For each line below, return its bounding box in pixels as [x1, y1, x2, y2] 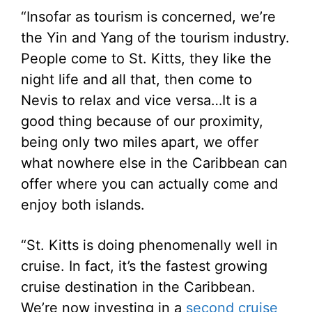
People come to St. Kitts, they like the [21, 49, 272, 67]
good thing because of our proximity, [21, 112, 263, 130]
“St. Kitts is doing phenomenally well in [21, 236, 278, 253]
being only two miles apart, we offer [21, 133, 258, 150]
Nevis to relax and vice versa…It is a [21, 91, 257, 109]
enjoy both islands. [21, 196, 145, 213]
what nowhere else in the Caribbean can [21, 154, 288, 171]
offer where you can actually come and [21, 175, 278, 192]
